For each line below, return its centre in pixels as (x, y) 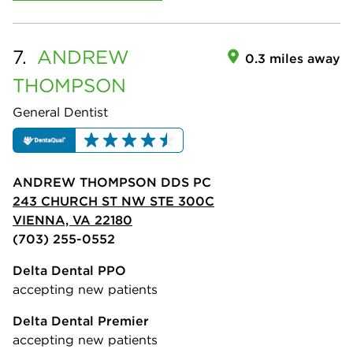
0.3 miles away (293, 58)
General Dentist (60, 111)
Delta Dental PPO (69, 271)
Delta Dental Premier (81, 321)
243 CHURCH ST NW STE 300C (113, 201)
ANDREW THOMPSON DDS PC (112, 182)
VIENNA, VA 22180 (72, 220)
